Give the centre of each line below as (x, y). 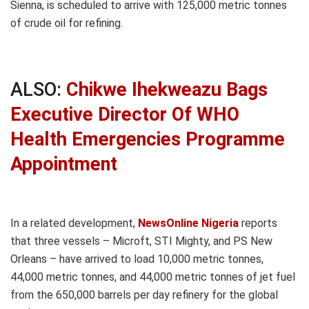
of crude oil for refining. (67, 23)
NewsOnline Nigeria (188, 223)
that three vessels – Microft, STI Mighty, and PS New (141, 241)
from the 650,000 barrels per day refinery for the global (144, 295)
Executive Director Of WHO (125, 114)
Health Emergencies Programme (148, 139)
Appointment (64, 164)
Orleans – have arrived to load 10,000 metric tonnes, (137, 259)
